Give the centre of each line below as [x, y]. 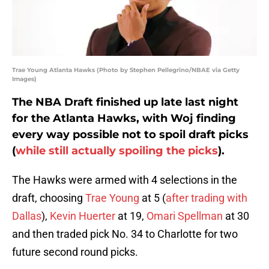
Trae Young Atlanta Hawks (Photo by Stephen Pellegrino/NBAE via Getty [126, 70]
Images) [24, 79]
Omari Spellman [185, 216]
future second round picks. [75, 252]
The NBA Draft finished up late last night [125, 102]
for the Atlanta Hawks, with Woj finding [124, 119]
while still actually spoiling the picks [117, 151]
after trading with [207, 198]
